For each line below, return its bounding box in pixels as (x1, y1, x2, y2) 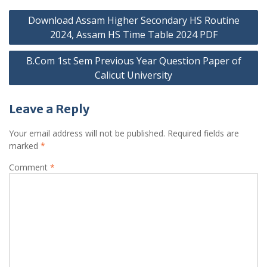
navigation (8, 23, 71, 38)
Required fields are (167, 128, 239, 139)
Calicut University (95, 69, 172, 82)
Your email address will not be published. (9, 128, 165, 139)
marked (9, 140, 41, 152)
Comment (9, 162, 50, 173)
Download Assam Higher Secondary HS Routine (27, 14, 240, 27)
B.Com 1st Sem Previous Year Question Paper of (26, 54, 241, 68)
